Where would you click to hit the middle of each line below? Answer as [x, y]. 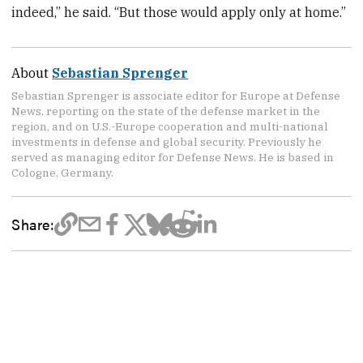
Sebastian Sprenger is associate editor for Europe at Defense [176, 96]
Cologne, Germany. [63, 173]
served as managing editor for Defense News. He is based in [173, 158]
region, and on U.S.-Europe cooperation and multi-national [170, 127]
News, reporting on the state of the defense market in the [166, 111]
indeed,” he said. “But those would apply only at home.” [179, 12]
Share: [33, 224]
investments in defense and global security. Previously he [167, 142]
